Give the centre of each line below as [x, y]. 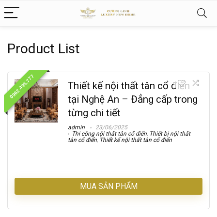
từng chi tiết [94, 113]
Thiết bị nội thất [170, 133]
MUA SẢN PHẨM [108, 186]
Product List [44, 49]
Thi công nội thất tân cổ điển [109, 133]
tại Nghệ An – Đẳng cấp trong [133, 99]
